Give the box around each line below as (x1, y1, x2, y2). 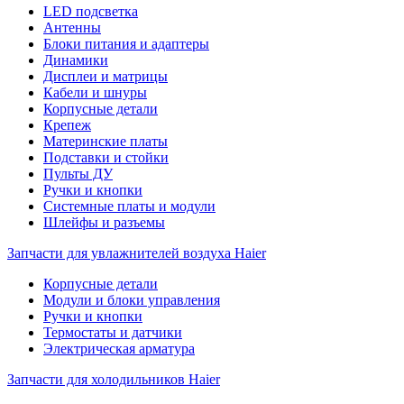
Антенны (43, 20, 101, 35)
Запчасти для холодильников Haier (7, 372, 220, 387)
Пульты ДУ (43, 166, 113, 181)
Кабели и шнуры (43, 85, 147, 100)
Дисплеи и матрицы (43, 69, 168, 84)
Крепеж (43, 117, 91, 133)
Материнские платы (43, 133, 168, 149)
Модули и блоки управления (43, 292, 220, 308)
